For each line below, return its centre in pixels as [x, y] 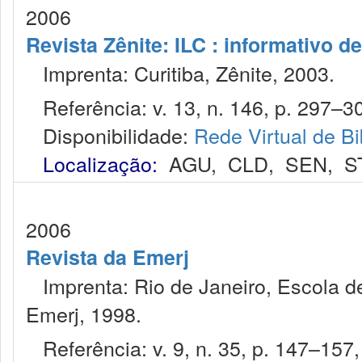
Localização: [100, 163]
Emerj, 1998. [84, 314]
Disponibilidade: [110, 135]
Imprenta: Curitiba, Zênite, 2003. [180, 73]
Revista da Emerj [107, 257]
